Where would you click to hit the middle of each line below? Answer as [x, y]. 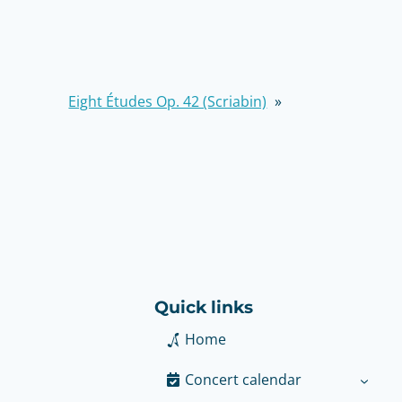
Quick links [204, 307]
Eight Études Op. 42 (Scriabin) [168, 101]
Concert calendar [243, 379]
